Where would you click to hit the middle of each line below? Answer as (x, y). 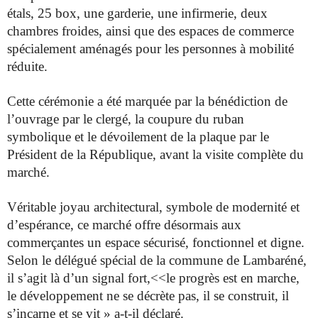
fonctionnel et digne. (248, 243)
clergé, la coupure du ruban (170, 119)
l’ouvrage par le (51, 119)
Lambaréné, (275, 261)
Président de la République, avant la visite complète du (155, 155)
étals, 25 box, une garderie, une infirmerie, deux (137, 13)
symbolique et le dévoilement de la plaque (123, 137)
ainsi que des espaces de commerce (200, 31)
